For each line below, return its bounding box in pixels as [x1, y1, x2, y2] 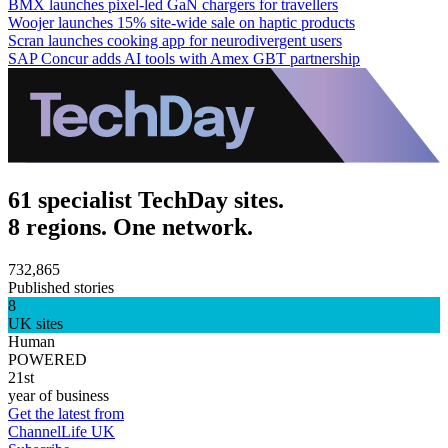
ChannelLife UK [8, 422, 115, 440]
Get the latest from [8, 404, 124, 422]
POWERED [8, 350, 87, 368]
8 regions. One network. [8, 213, 253, 240]
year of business [8, 386, 109, 404]
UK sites [8, 314, 63, 332]
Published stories [8, 278, 114, 296]
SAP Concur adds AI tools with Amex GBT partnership [8, 49, 360, 67]
